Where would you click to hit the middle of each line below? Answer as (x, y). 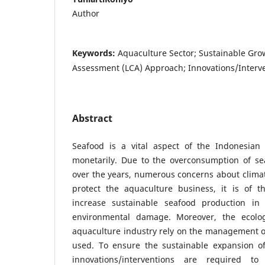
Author (86, 13)
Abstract (92, 118)
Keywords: (95, 53)
